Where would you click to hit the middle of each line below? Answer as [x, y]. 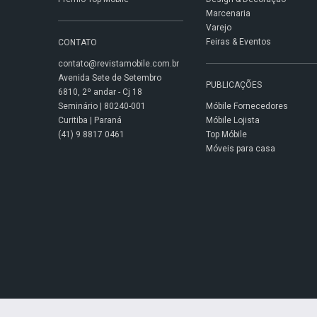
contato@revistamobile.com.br [118, 64]
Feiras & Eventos [238, 42]
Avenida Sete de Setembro [109, 78]
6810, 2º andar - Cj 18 [100, 92]
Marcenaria [228, 13]
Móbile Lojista [232, 120]
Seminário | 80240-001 [102, 106]
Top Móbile [226, 134]
